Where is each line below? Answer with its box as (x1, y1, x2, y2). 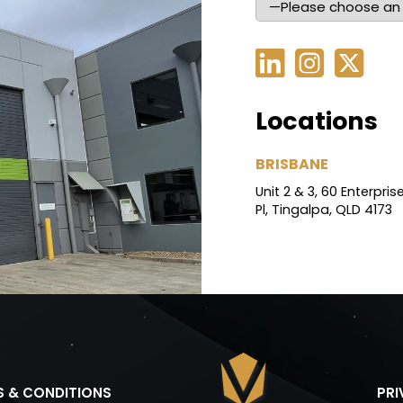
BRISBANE (255, 154, 328, 175)
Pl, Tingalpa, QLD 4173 (255, 201, 392, 219)
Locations (255, 104, 378, 139)
